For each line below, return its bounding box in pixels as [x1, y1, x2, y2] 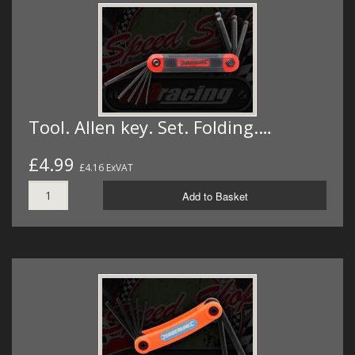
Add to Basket [181, 189, 248, 204]
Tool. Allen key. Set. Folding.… [29, 115, 272, 139]
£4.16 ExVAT [79, 161, 133, 175]
